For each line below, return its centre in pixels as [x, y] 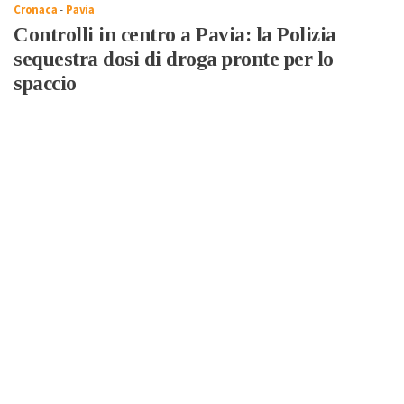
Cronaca [36, 10]
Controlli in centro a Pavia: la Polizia [175, 35]
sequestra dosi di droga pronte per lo [174, 60]
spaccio [45, 84]
